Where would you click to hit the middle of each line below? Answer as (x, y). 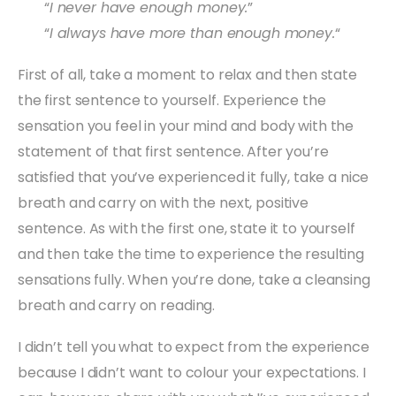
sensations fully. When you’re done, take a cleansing (194, 279)
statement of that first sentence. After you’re (173, 151)
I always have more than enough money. (192, 33)
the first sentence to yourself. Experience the (172, 100)
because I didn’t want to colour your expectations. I (192, 372)
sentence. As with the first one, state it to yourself (187, 228)
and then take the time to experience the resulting (191, 254)
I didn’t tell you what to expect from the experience (194, 346)
